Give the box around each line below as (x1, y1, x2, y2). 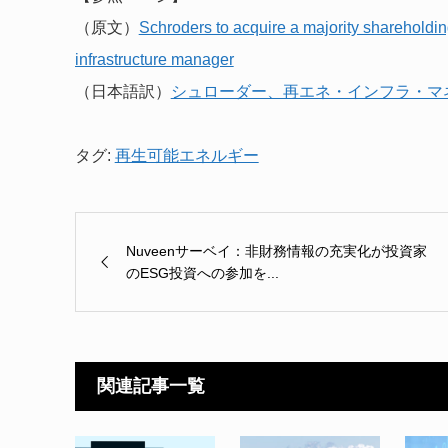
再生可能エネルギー (114, 147, 259, 165)
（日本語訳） (74, 83, 171, 101)
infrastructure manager (74, 51, 234, 69)
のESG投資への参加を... (125, 265, 279, 282)
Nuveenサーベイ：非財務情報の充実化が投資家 (125, 243, 427, 260)
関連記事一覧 (96, 376, 205, 397)
